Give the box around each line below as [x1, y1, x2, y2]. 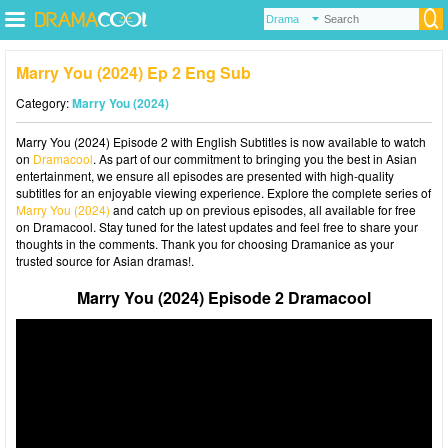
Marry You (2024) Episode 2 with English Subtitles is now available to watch [16, 133, 426, 150]
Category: [16, 94, 72, 111]
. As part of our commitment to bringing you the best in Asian [93, 150, 417, 167]
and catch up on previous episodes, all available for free [110, 201, 416, 218]
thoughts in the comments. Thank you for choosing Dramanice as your [16, 235, 394, 252]
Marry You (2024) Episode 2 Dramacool [77, 286, 371, 309]
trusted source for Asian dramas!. [16, 252, 194, 269]
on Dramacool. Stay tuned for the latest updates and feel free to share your [16, 218, 418, 235]
